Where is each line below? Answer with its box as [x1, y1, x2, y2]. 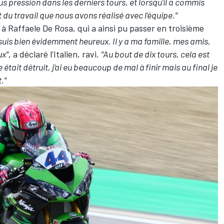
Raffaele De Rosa [8, 22, 73, 33]
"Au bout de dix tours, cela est [101, 48, 209, 59]
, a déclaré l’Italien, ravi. [8, 48, 101, 59]
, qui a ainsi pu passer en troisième [73, 22, 204, 33]
